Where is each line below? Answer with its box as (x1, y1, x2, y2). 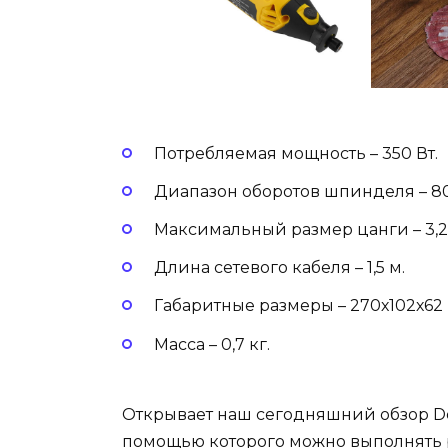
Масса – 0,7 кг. (154, 334, 270, 354)
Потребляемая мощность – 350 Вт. (154, 143, 438, 163)
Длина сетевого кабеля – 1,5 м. (154, 258, 405, 278)
